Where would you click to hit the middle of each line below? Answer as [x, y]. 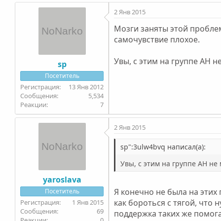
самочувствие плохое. [157, 39]
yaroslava [62, 179]
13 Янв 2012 [86, 87]
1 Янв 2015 [88, 202]
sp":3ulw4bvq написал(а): [163, 147]
